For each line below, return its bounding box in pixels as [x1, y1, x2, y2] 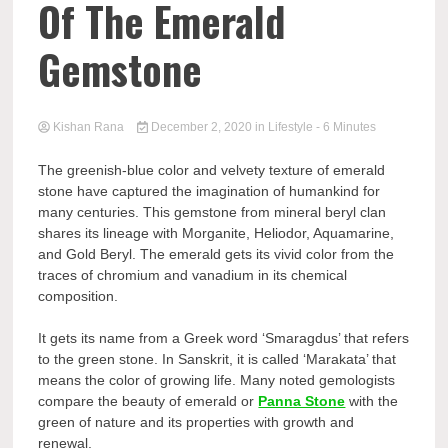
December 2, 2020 [147, 120, 255, 134]
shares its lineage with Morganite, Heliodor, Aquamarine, [38, 225, 395, 241]
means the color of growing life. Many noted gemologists [38, 372, 396, 388]
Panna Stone [258, 393, 346, 409]
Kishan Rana [50, 120, 128, 134]
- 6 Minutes [315, 120, 376, 134]
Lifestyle [267, 120, 313, 134]
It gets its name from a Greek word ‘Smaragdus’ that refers [38, 330, 410, 346]
